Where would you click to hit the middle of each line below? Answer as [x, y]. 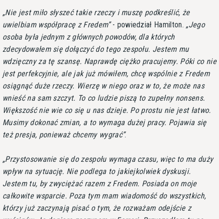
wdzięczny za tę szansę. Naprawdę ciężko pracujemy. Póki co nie [109, 61]
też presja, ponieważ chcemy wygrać [62, 134]
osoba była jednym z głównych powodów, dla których [89, 37]
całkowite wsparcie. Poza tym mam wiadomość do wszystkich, [104, 196]
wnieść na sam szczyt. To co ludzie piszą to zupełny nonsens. [104, 98]
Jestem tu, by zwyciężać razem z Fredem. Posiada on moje [100, 183]
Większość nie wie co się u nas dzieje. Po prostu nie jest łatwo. [107, 110]
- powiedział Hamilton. [148, 24]
